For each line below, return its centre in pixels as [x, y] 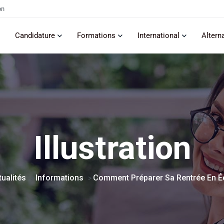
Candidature [35, 35]
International [158, 35]
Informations [59, 178]
